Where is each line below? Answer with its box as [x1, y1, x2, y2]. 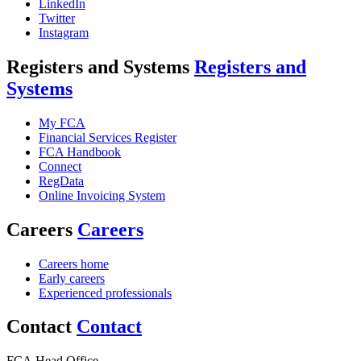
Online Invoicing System [39, 188, 165, 202]
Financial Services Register [39, 130, 176, 144]
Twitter [39, 10, 75, 25]
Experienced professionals [39, 285, 172, 300]
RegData [39, 173, 84, 188]
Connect [39, 159, 81, 173]
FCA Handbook [39, 144, 121, 159]
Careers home [39, 256, 109, 271]
